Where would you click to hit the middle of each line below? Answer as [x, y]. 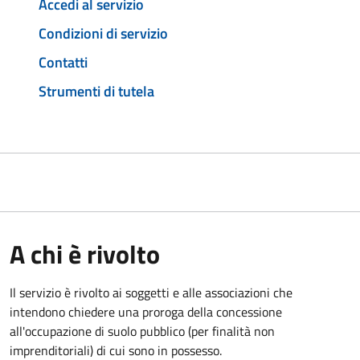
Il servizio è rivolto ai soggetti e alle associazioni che [151, 292]
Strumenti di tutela [96, 91]
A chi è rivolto [85, 254]
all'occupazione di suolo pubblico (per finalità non [142, 331]
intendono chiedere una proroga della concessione [146, 311]
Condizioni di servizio [103, 34]
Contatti [63, 62]
